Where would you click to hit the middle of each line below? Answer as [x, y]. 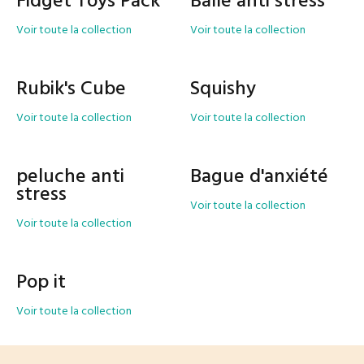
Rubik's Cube [71, 89]
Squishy [223, 89]
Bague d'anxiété [259, 177]
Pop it [41, 283]
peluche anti [70, 177]
